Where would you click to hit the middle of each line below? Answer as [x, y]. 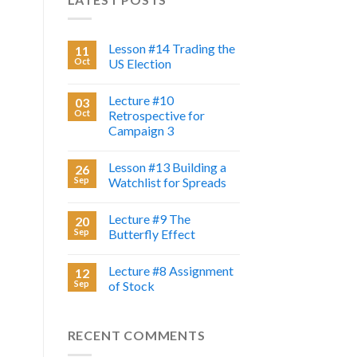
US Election [139, 64]
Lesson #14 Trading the [171, 49]
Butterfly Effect [151, 234]
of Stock [131, 286]
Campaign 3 [141, 131]
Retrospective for [156, 116]
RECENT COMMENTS [136, 335]
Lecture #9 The [149, 219]
